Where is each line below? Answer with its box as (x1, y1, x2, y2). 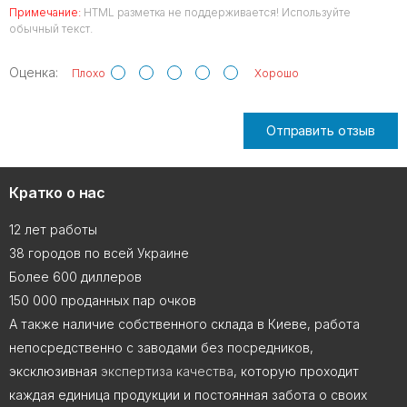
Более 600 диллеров (9, 269, 142, 284)
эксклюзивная (9, 363, 101, 379)
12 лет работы (9, 222, 97, 237)
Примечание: (9, 5, 81, 19)
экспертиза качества (101, 363, 233, 379)
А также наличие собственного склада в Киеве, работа (9, 316, 360, 332)
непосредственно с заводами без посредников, (9, 340, 313, 355)
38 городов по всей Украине (9, 245, 189, 261)
